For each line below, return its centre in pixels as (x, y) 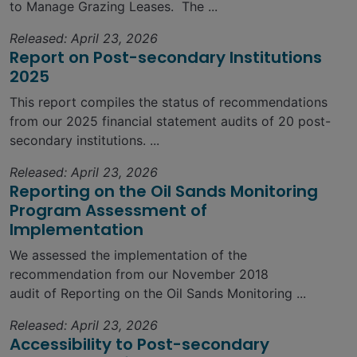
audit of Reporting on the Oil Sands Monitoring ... (158, 294)
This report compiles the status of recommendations (169, 102)
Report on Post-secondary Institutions (166, 58)
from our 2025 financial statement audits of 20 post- (170, 122)
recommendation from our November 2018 (139, 275)
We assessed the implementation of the (128, 255)
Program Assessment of (108, 211)
